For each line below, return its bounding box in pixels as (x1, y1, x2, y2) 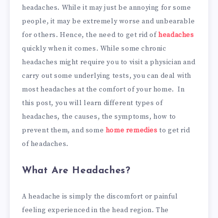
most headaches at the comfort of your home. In (22, 85, 185, 94)
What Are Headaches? (22, 165, 131, 176)
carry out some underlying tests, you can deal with (22, 71, 192, 80)
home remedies (105, 126, 158, 135)
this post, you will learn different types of (22, 98, 163, 108)
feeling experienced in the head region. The (22, 206, 169, 215)
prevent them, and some (22, 126, 106, 135)
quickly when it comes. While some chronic (22, 44, 166, 53)
